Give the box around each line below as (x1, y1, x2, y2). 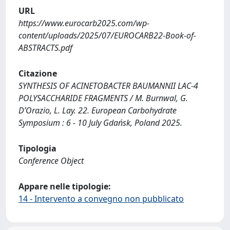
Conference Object (18, 155, 84, 166)
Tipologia (18, 142, 56, 154)
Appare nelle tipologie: (18, 180, 111, 192)
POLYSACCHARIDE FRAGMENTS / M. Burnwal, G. (18, 92, 188, 104)
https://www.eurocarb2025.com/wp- (18, 17, 149, 29)
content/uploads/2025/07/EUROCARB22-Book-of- (18, 29, 196, 41)
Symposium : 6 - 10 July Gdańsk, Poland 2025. (18, 117, 182, 128)
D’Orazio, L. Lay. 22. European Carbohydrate (18, 104, 177, 116)
